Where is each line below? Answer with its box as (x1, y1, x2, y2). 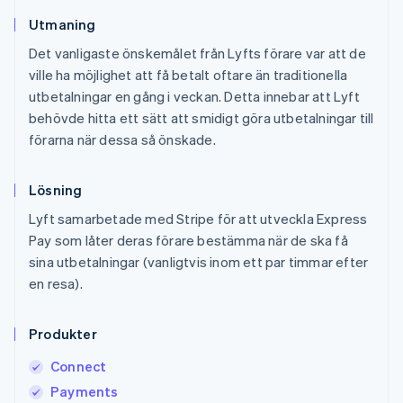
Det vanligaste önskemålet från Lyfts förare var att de (29, 43, 366, 62)
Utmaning (29, 14, 96, 33)
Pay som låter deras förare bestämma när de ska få (29, 230, 348, 249)
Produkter (29, 324, 97, 343)
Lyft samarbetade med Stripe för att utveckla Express (29, 209, 368, 228)
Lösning (29, 180, 83, 199)
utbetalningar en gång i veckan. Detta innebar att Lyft (29, 86, 360, 105)
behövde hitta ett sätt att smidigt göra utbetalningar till (29, 108, 374, 127)
